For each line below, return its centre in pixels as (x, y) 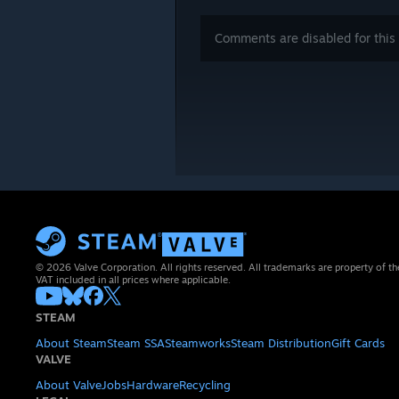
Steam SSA (136, 343)
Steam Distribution (281, 343)
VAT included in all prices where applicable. (133, 280)
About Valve (69, 385)
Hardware (153, 385)
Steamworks (198, 343)
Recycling (205, 385)
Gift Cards (358, 343)
